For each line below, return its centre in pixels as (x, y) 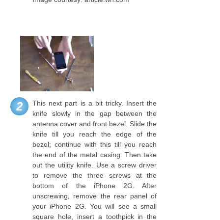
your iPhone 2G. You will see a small (95, 206)
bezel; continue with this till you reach (95, 144)
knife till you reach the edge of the (95, 134)
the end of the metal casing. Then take (95, 154)
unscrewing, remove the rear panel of (95, 196)
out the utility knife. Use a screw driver (95, 165)
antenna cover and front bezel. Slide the (95, 124)
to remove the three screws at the (95, 175)
